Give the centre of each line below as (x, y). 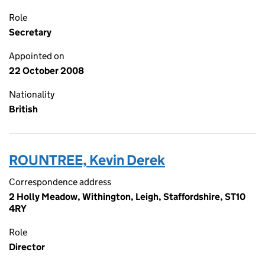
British (23, 109)
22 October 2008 (46, 71)
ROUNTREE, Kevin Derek (87, 160)
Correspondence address (60, 182)
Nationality (32, 94)
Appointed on (37, 56)
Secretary (30, 32)
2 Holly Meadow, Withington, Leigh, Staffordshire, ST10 (127, 197)
